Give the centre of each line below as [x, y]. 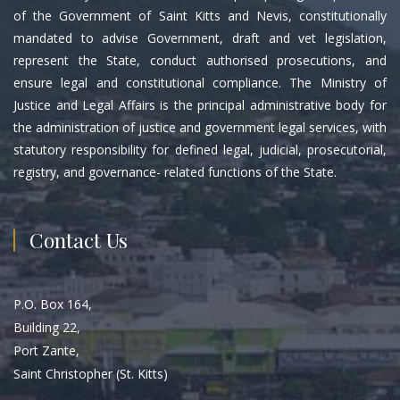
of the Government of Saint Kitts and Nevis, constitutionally [200, 15]
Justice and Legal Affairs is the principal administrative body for [200, 104]
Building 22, [47, 327]
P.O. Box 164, [53, 304]
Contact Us [79, 239]
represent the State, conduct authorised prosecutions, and [200, 60]
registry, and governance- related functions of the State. [175, 171]
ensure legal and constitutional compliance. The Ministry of [200, 82]
